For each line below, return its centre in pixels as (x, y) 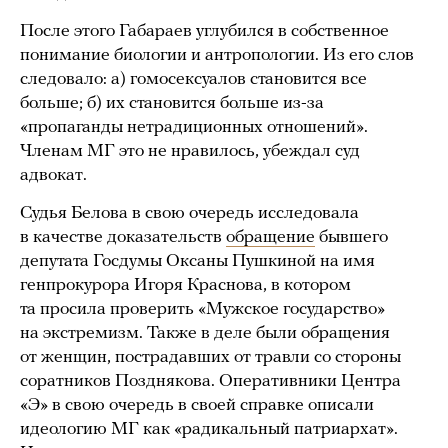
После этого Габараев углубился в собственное (204, 32)
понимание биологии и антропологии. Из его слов (217, 56)
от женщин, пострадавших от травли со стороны (210, 358)
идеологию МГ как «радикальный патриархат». (209, 430)
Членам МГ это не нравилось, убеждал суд (190, 152)
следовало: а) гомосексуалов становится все (193, 80)
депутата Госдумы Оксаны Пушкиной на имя (197, 262)
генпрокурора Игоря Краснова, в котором (185, 286)
